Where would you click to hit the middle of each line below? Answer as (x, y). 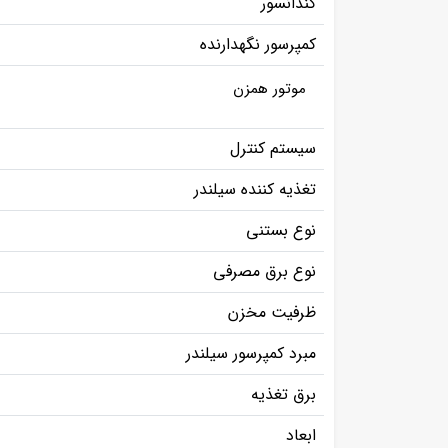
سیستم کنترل (270, 148)
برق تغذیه (281, 394)
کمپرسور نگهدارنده (255, 44)
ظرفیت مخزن (269, 312)
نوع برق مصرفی (264, 271)
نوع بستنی (278, 230)
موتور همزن (269, 88)
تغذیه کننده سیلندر (252, 189)
